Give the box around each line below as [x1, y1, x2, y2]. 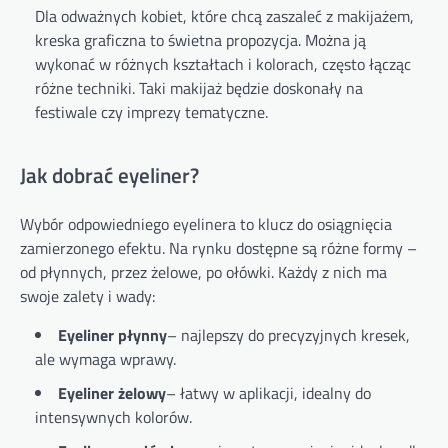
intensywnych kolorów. [35, 404, 192, 429]
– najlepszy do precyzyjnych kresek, [167, 322, 410, 347]
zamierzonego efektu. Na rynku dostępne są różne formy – [20, 235, 417, 260]
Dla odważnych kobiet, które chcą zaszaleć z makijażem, [35, 4, 414, 28]
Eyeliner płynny [58, 322, 167, 347]
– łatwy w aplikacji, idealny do [166, 380, 371, 405]
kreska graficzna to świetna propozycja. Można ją [35, 28, 366, 52]
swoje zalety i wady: [20, 283, 155, 308]
